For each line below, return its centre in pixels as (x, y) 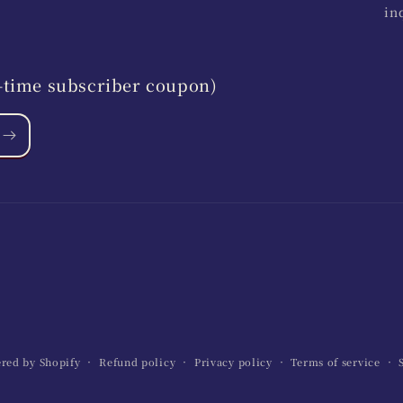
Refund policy (138, 362)
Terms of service (336, 362)
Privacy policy (233, 362)
